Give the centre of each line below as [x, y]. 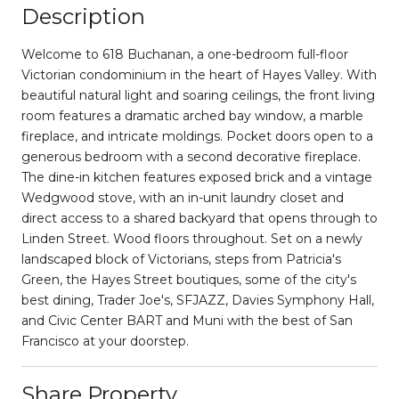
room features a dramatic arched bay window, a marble [192, 115]
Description [83, 16]
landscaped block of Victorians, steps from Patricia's [181, 259]
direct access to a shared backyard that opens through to [199, 218]
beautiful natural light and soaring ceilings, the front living [198, 95]
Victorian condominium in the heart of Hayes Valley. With [199, 74]
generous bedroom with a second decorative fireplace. [191, 156]
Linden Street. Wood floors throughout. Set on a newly [192, 238]
